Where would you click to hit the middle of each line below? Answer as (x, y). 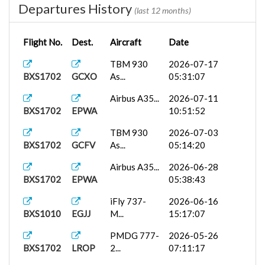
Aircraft (126, 42)
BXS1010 (42, 214)
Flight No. (43, 42)
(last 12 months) (163, 10)
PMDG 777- (135, 235)
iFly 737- (128, 201)
